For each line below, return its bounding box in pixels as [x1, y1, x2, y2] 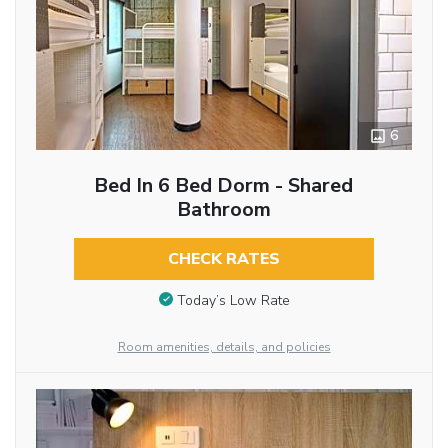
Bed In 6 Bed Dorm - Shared [94, 171, 354, 199]
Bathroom [176, 195, 271, 223]
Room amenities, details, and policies [117, 338, 331, 355]
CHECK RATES [167, 247, 280, 270]
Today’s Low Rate [176, 290, 290, 310]
